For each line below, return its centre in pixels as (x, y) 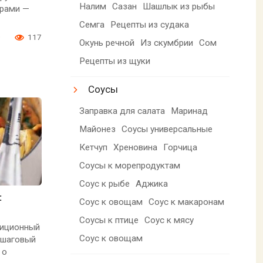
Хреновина (136, 147)
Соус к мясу (169, 220)
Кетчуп (94, 147)
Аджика (152, 183)
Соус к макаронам (187, 202)
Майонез (98, 129)
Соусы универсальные (167, 129)
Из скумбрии (167, 43)
